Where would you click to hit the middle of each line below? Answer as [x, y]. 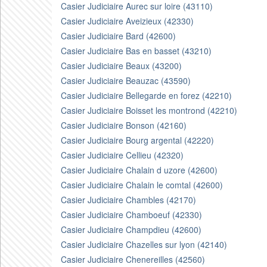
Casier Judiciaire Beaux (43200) [121, 66]
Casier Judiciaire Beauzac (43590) [126, 80]
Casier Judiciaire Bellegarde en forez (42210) [146, 95]
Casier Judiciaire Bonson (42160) [124, 125]
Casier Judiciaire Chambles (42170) [128, 200]
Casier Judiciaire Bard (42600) [118, 36]
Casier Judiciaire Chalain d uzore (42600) [139, 170]
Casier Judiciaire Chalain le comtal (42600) [142, 185]
